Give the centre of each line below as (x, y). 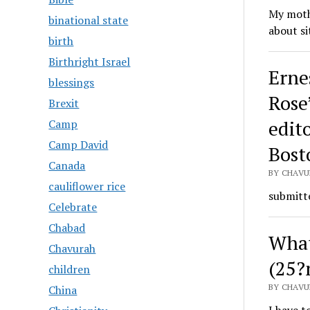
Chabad (67, 228)
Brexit (64, 103)
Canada (67, 166)
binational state (89, 20)
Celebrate (73, 207)
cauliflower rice (87, 186)
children (70, 270)
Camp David (79, 145)
